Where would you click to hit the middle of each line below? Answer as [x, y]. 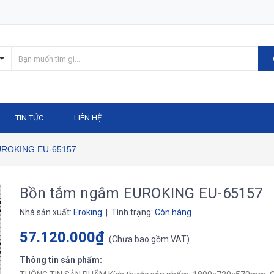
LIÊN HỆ [88, 118]
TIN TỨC [29, 118]
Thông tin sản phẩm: [61, 260]
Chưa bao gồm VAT [149, 239]
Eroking [87, 212]
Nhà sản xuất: [46, 212]
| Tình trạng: [129, 212]
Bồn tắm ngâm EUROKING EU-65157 [141, 193]
